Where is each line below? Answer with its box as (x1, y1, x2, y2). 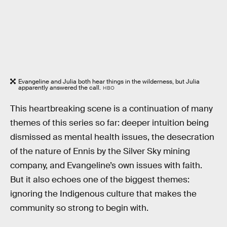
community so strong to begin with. (10, 203, 148, 213)
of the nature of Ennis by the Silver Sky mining (10, 146, 190, 157)
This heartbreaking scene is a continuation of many (10, 103, 213, 114)
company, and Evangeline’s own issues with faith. (10, 160, 202, 171)
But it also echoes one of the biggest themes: (10, 174, 190, 185)
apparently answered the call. (18, 84, 101, 92)
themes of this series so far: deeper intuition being (10, 118, 209, 128)
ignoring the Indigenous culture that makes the (10, 188, 197, 199)
